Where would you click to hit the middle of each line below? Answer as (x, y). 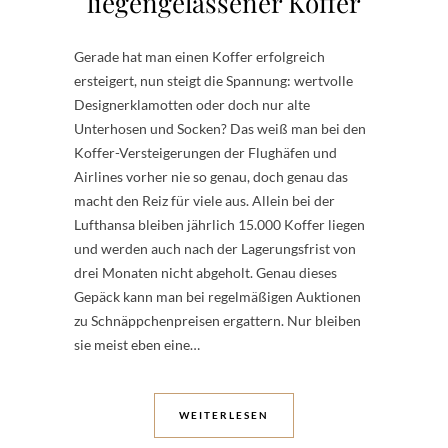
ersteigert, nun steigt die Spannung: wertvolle (213, 80)
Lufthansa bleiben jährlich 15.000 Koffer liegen (219, 224)
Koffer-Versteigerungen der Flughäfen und (205, 152)
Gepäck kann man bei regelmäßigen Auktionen (217, 296)
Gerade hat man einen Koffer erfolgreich (199, 56)
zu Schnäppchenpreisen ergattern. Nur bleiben (217, 320)
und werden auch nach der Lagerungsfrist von (215, 248)
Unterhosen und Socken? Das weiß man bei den (220, 128)
